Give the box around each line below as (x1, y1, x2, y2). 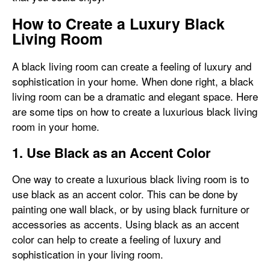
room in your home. (12, 119, 99, 134)
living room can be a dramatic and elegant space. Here (12, 89, 258, 104)
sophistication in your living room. (12, 246, 163, 262)
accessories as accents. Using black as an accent (12, 216, 239, 231)
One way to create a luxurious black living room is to (12, 171, 249, 186)
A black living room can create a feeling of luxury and (12, 58, 251, 74)
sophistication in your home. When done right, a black (12, 74, 254, 89)
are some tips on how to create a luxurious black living (12, 104, 257, 119)
